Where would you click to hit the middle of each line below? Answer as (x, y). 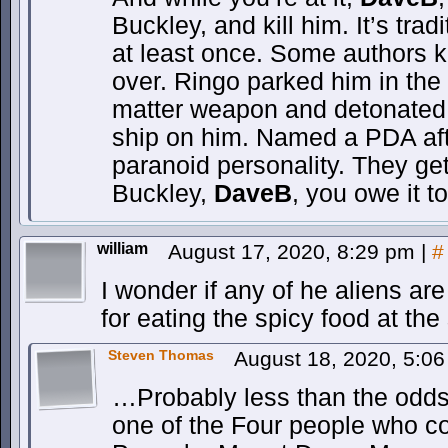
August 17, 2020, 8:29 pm (294, 251)
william (122, 248)
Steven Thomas (161, 355)
